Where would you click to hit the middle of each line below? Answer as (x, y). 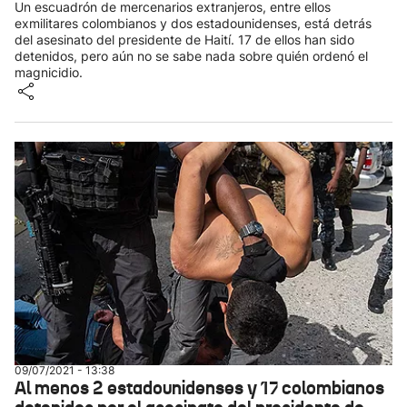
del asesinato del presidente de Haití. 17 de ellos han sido (184, 40)
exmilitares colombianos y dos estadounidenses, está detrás (193, 23)
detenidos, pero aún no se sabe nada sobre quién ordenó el (191, 56)
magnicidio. (49, 72)
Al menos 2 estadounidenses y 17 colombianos (199, 388)
